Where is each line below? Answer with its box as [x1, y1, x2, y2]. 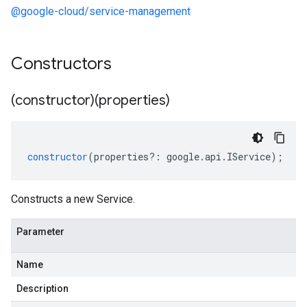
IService [227, 150, 271, 163]
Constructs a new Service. [11, 193, 135, 206]
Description [16, 283, 69, 294]
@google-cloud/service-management [11, 5, 191, 18]
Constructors [11, 53, 116, 74]
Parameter [16, 226, 64, 237]
